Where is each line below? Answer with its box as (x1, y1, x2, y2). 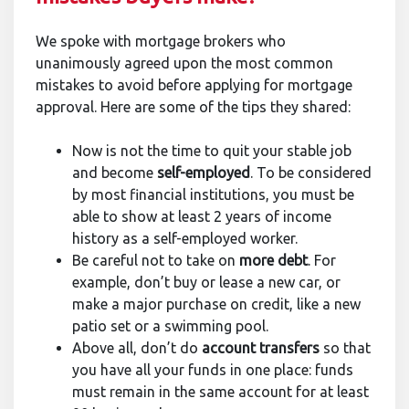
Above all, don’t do (72, 340, 202, 356)
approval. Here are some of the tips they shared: (36, 99, 351, 115)
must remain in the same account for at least (72, 383, 369, 400)
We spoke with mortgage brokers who (36, 33, 286, 49)
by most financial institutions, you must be (72, 186, 354, 203)
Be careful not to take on (72, 252, 239, 268)
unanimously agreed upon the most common (36, 55, 333, 71)
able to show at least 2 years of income (72, 208, 331, 225)
